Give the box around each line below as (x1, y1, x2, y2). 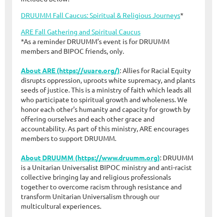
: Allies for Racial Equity (120, 65, 191, 75)
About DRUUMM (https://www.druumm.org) (21, 153, 160, 162)
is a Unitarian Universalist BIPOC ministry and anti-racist (21, 162, 192, 171)
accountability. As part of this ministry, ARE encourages (21, 124, 189, 133)
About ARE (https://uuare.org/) (21, 65, 120, 75)
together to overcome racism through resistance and (21, 182, 182, 191)
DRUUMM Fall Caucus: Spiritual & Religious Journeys (21, 10, 180, 19)
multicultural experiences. (21, 201, 103, 210)
